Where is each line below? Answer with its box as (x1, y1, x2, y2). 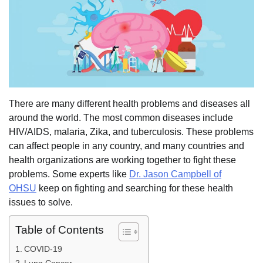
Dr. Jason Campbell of (129, 168, 221, 179)
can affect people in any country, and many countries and (9, 140, 244, 151)
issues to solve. (9, 197, 73, 207)
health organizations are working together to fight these (9, 154, 236, 165)
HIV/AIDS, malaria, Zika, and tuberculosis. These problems (9, 126, 254, 137)
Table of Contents (15, 223, 104, 236)
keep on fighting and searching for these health (36, 183, 233, 193)
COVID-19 (23, 244, 62, 254)
